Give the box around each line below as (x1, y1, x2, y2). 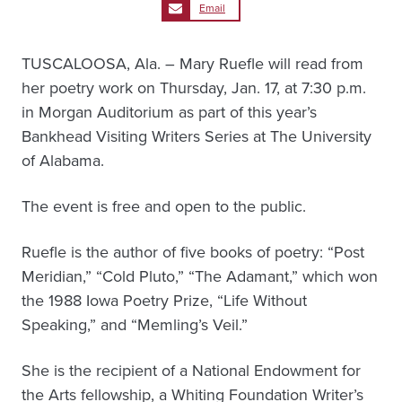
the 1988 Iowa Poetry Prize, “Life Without (22, 289, 307, 312)
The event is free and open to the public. (22, 195, 306, 218)
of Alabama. (22, 149, 104, 172)
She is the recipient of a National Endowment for (22, 359, 361, 382)
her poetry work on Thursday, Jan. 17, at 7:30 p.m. (22, 76, 366, 100)
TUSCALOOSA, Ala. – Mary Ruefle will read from (22, 52, 363, 75)
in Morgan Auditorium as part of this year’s (22, 100, 317, 124)
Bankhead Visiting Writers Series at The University (22, 125, 371, 148)
